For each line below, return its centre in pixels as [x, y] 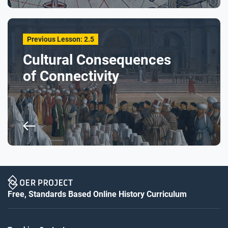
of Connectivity [71, 76]
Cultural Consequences [97, 60]
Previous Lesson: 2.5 [61, 39]
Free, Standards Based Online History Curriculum [97, 194]
